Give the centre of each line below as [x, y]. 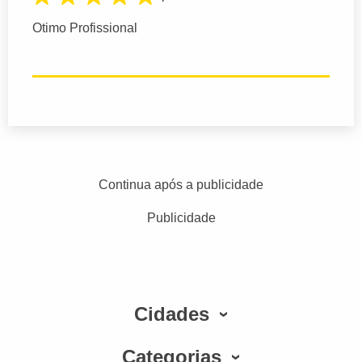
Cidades [172, 314]
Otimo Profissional [85, 28]
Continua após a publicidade [181, 185]
